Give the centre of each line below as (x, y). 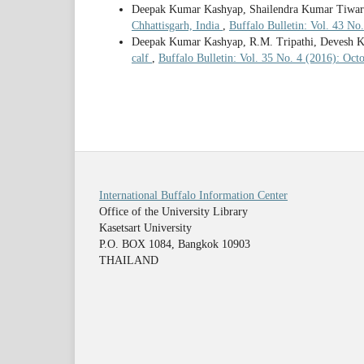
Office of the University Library (173, 212)
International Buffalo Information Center (193, 196)
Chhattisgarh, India (177, 26)
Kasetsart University (145, 228)
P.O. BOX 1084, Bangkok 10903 (175, 245)
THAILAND (129, 261)
